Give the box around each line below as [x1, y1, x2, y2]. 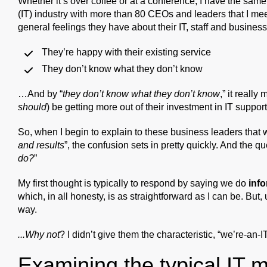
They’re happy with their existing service [42, 46, 211, 57]
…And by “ [18, 88, 63, 99]
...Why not [18, 229, 60, 240]
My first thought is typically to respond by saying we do [18, 178, 249, 188]
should [18, 101, 46, 112]
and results [18, 139, 64, 150]
